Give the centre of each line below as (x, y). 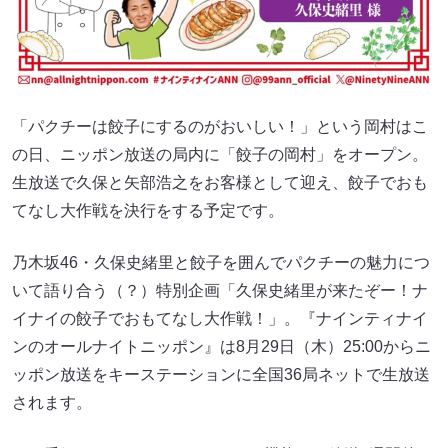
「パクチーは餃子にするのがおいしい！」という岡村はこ (220, 127)
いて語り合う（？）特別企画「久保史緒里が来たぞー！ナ (220, 291)
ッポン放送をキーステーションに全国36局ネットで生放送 (221, 375)
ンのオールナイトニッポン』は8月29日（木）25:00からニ (221, 347)
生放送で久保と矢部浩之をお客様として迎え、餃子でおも (220, 183)
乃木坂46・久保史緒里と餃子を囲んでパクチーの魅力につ (221, 263)
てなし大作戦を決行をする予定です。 (148, 211)
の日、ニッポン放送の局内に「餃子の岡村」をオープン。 (220, 155)
